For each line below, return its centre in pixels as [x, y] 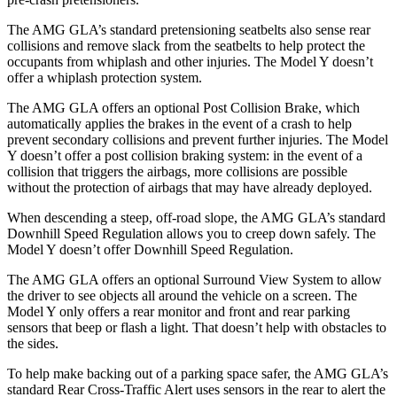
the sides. [33, 343]
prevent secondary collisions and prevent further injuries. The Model [198, 139]
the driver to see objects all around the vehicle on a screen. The [182, 295]
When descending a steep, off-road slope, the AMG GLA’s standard [196, 217]
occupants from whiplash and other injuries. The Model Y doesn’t [190, 61]
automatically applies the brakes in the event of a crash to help [179, 123]
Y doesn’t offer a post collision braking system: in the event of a [185, 155]
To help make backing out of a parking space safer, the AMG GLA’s [198, 373]
